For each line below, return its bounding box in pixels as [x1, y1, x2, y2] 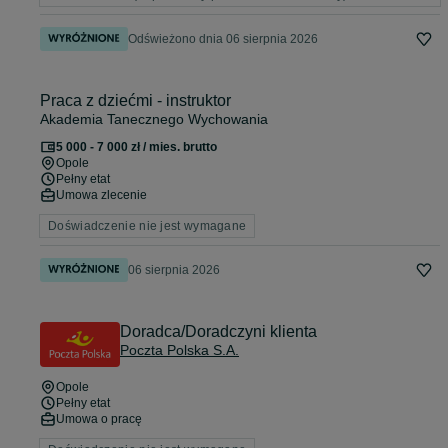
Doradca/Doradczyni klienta [120, 323, 317, 341]
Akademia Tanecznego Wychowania [40, 111, 268, 128]
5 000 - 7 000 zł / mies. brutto [56, 140, 217, 155]
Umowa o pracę [56, 412, 142, 427]
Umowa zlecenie [56, 188, 147, 203]
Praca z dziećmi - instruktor [40, 92, 231, 110]
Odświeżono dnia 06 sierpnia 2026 [128, 32, 318, 47]
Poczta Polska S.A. [120, 342, 239, 359]
